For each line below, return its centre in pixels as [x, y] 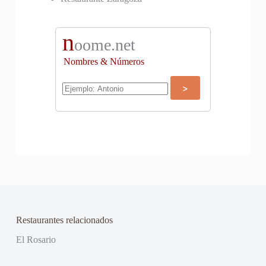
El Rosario [36, 239]
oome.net [104, 45]
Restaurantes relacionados [64, 220]
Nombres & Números [104, 62]
